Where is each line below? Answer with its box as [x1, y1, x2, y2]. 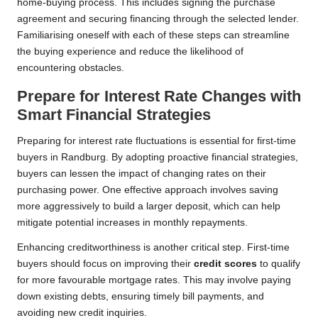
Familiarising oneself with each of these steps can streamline [17, 30, 290, 41]
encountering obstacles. [17, 62, 124, 74]
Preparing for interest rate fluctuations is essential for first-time [17, 136, 296, 147]
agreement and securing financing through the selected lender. [17, 13, 299, 25]
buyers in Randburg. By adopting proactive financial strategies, [17, 152, 298, 163]
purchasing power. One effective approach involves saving [17, 185, 278, 196]
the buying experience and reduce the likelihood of [17, 46, 243, 57]
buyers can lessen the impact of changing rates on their [17, 168, 266, 180]
